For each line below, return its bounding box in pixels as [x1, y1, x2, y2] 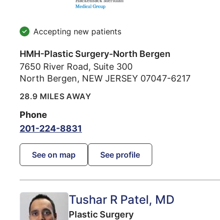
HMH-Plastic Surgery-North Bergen [20, 49, 170, 59]
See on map [32, 150, 76, 160]
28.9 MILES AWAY [20, 91, 91, 102]
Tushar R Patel [69, 192, 149, 207]
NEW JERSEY [82, 73, 138, 84]
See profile [100, 150, 140, 160]
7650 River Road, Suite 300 [20, 61, 133, 72]
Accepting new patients [33, 27, 121, 37]
